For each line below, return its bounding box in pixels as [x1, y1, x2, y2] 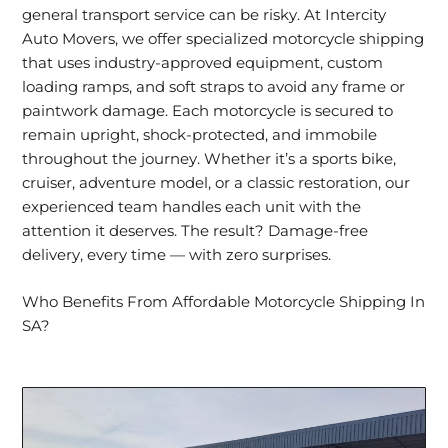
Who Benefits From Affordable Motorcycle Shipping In [22, 293, 426, 312]
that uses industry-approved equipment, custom [22, 53, 384, 72]
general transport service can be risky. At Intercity [22, 5, 387, 24]
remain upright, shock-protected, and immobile [22, 125, 378, 144]
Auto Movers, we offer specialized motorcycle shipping [22, 29, 425, 48]
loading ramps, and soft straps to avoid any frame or [22, 77, 406, 96]
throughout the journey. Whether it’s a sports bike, [22, 149, 397, 168]
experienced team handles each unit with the [22, 197, 362, 216]
